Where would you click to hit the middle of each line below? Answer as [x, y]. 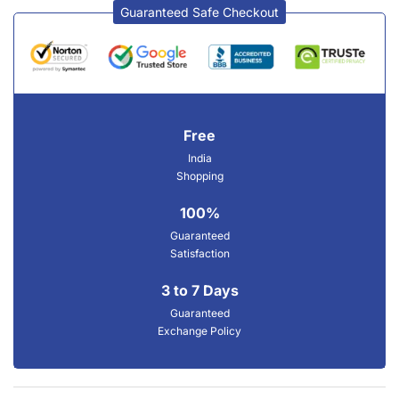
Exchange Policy [199, 330]
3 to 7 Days [199, 290]
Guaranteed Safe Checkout [199, 12]
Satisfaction [199, 253]
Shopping [199, 175]
